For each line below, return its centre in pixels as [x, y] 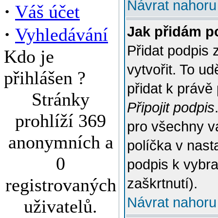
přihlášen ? [45, 78]
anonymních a [61, 142]
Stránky [61, 99]
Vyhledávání [62, 35]
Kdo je [29, 56]
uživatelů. [61, 206]
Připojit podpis [171, 108]
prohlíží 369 [61, 121]
